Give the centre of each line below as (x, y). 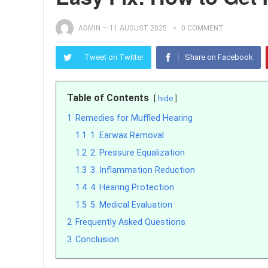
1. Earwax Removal (127, 135)
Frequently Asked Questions (130, 222)
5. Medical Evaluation (131, 205)
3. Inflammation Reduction (143, 170)
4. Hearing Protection (132, 188)
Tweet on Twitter (114, 57)
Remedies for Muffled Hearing (134, 118)
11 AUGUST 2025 (138, 28)
